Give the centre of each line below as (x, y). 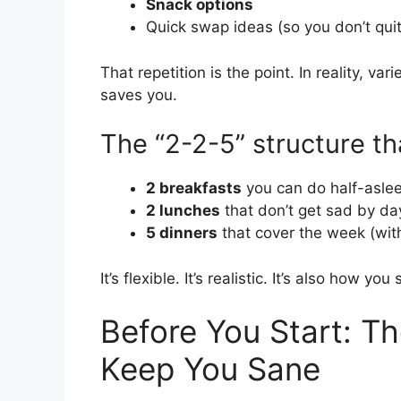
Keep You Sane (210, 369)
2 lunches (183, 211)
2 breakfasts (194, 188)
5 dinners (182, 233)
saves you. (139, 94)
